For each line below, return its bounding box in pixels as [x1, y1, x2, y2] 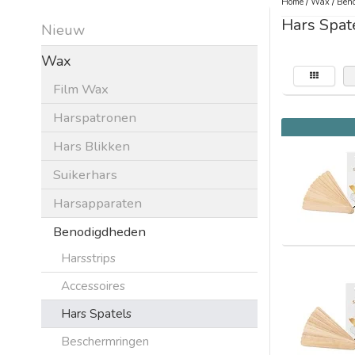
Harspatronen [53, 108, 136, 127]
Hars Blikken [53, 136, 130, 155]
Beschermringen [61, 332, 149, 349]
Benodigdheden [53, 222, 146, 241]
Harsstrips [61, 249, 116, 266]
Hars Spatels [61, 304, 132, 322]
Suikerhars [53, 165, 117, 184]
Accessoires [61, 277, 125, 294]
